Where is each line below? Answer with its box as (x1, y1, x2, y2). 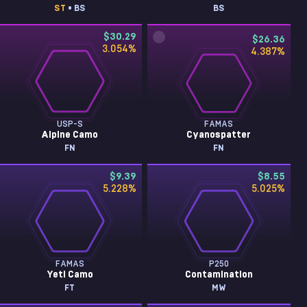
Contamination (184, 270, 253, 280)
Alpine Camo (41, 130, 99, 140)
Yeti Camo (46, 270, 93, 280)
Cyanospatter (186, 130, 251, 140)
